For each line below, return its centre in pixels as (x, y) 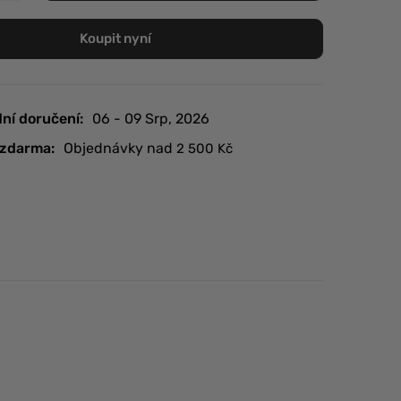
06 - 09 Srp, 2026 (150, 119)
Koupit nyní (116, 38)
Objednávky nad (119, 148)
